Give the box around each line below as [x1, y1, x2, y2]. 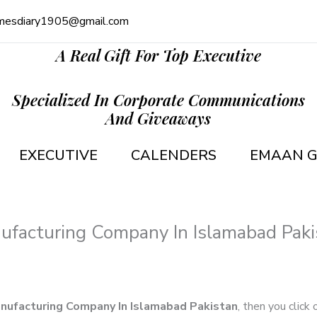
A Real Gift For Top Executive [55, 45, 261, 66]
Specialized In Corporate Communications [11, 88, 305, 110]
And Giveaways [105, 107, 212, 129]
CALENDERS [131, 146, 217, 165]
